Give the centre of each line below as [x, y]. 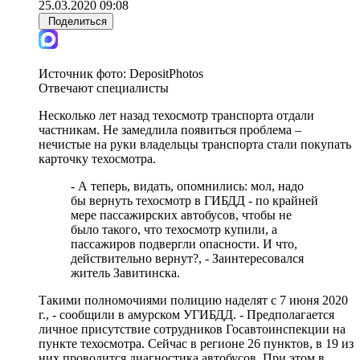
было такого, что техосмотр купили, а [174, 229]
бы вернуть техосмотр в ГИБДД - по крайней [194, 200]
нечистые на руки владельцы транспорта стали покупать [195, 144]
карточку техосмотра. [97, 158]
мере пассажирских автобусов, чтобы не [181, 215]
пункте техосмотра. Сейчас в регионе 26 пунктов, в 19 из [196, 343]
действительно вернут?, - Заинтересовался [187, 258]
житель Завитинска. [125, 272]
